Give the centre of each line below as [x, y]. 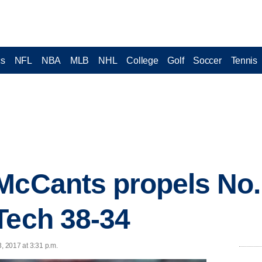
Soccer [207, 60]
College [142, 60]
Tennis [244, 60]
